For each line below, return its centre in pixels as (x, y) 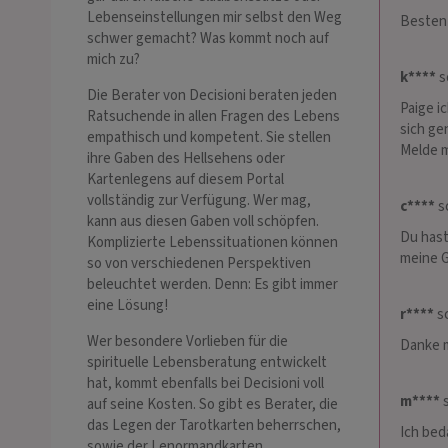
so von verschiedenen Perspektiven (199, 264)
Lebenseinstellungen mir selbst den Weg (214, 18)
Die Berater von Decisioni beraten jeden (212, 96)
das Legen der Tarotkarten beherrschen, (214, 426)
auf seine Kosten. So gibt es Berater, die (212, 405)
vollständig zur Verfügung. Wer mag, (199, 201)
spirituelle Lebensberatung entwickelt (207, 363)
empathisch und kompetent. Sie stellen (209, 138)
